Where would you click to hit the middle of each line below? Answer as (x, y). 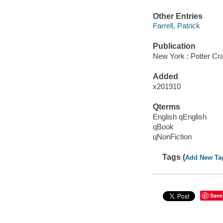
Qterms (166, 107)
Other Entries (177, 16)
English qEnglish (179, 116)
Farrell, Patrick (176, 26)
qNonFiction (172, 136)
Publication (174, 46)
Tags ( (174, 157)
